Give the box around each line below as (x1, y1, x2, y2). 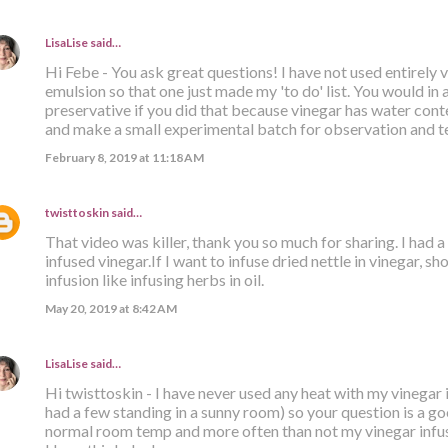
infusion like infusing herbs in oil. (44, 269, 264, 289)
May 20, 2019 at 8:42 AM (44, 300, 177, 316)
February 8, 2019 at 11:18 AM (44, 149, 204, 165)
